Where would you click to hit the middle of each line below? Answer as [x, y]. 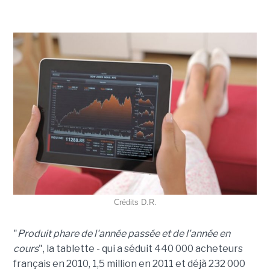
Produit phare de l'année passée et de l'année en [124, 234]
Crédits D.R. [135, 202]
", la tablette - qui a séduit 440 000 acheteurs [140, 249]
